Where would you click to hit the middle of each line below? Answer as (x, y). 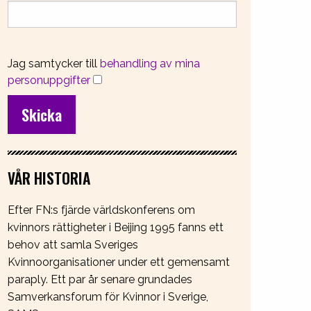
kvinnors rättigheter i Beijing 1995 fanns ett (116, 227)
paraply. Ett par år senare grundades (100, 279)
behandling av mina (150, 63)
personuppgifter (49, 80)
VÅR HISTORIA (49, 178)
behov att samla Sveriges (73, 244)
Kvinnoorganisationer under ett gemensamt (119, 262)
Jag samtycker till (54, 63)
